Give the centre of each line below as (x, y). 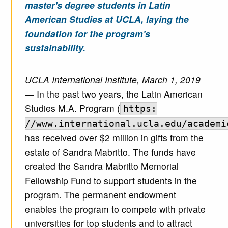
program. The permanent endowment (100, 195)
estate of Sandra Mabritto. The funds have (110, 152)
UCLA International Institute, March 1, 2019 (112, 80)
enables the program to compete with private (115, 209)
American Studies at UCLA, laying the (107, 19)
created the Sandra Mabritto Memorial (102, 166)
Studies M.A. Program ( (72, 108)
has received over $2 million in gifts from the (114, 138)
